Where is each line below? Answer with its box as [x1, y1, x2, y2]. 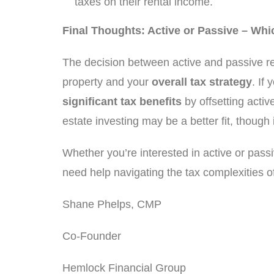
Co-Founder [62, 230, 124, 242]
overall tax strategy [152, 76, 252, 88]
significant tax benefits [62, 95, 182, 108]
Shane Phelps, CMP [62, 198, 161, 210]
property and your [62, 76, 152, 88]
